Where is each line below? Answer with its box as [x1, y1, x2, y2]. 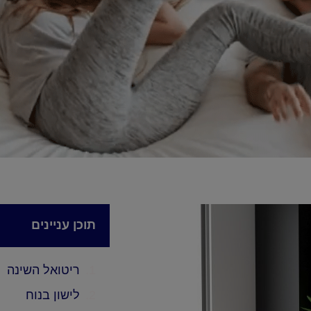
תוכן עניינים [31, 218, 96, 232]
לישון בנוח [26, 288, 81, 302]
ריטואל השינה [7, 263, 81, 277]
